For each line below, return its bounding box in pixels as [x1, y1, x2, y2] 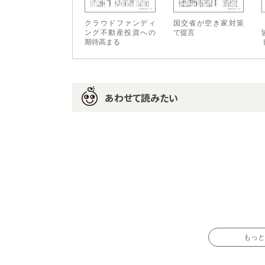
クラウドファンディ [85, 19, 156, 28]
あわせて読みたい [105, 91, 178, 105]
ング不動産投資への [85, 28, 156, 37]
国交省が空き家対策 [173, 19, 244, 28]
